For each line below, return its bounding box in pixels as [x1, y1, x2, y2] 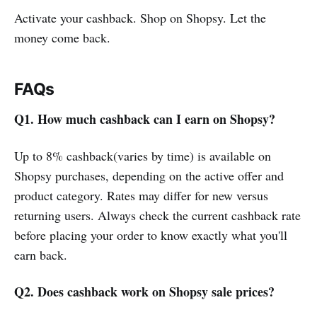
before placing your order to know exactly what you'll [14, 226, 287, 243]
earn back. [14, 246, 67, 263]
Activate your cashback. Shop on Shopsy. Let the [14, 8, 266, 26]
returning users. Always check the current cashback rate [14, 206, 301, 224]
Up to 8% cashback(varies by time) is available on [14, 146, 271, 164]
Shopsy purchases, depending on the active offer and [14, 166, 284, 184]
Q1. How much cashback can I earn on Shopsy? [14, 109, 275, 128]
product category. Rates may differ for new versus [14, 186, 268, 204]
